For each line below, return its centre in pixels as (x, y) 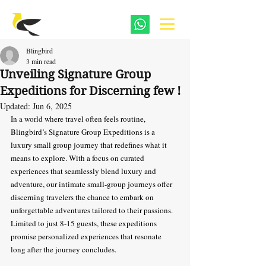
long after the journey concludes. (64, 249)
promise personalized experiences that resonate (87, 236)
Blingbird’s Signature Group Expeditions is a (84, 132)
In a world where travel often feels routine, (79, 119)
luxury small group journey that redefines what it (90, 145)
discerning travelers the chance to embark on (83, 197)
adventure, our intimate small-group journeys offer (92, 184)
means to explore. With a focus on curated (78, 158)
